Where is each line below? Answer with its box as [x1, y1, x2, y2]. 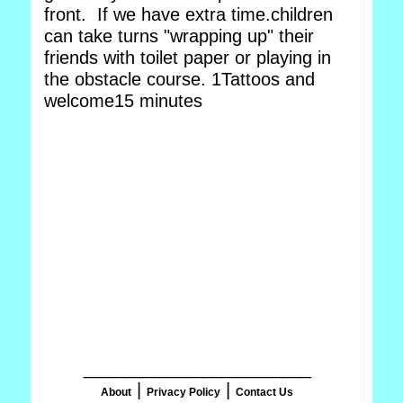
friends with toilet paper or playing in [44, 48, 331, 67]
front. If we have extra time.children [44, 4, 333, 24]
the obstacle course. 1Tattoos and [44, 69, 315, 89]
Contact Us [236, 386, 293, 399]
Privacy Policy [147, 386, 220, 399]
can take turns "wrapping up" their [44, 26, 314, 46]
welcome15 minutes [44, 91, 202, 111]
